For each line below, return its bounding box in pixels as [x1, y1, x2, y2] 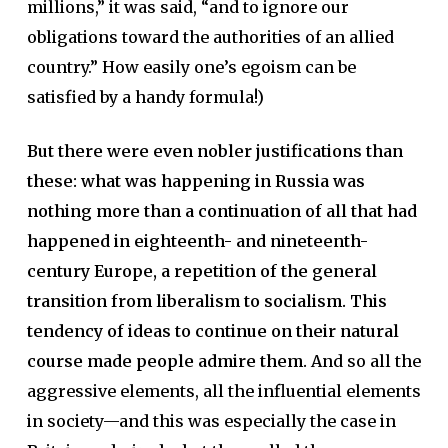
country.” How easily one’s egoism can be [26, 56, 356, 77]
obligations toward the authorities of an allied [26, 26, 394, 47]
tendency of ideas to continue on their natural [26, 320, 399, 341]
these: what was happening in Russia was [26, 170, 365, 191]
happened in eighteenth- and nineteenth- [26, 230, 368, 251]
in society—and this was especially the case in [26, 410, 396, 431]
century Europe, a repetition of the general [26, 260, 377, 281]
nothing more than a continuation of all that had [26, 200, 417, 221]
